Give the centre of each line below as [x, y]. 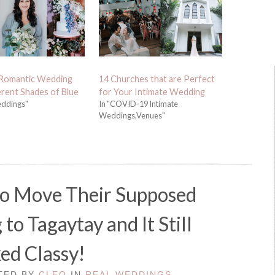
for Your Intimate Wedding [152, 92]
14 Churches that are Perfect [157, 79]
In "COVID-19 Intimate [138, 104]
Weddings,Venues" [132, 115]
